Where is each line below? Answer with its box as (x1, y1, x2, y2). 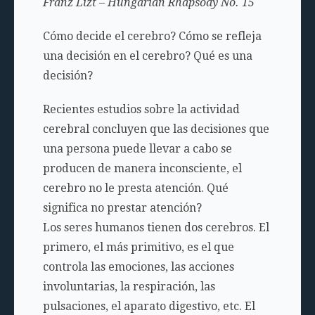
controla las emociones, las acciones (42, 260, 234, 274)
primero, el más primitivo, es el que (42, 240, 234, 254)
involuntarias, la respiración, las (42, 280, 215, 293)
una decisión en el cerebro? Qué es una (42, 49, 252, 63)
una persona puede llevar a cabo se (42, 142, 232, 155)
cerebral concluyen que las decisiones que (42, 122, 269, 136)
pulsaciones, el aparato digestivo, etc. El (42, 300, 255, 313)
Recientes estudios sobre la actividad (42, 103, 240, 116)
